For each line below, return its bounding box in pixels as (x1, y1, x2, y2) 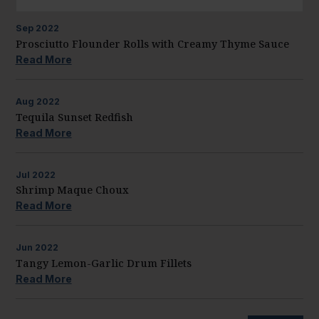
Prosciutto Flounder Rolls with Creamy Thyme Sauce (15, 36, 289, 51)
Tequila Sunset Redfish (15, 110, 133, 124)
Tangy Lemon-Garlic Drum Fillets (15, 256, 192, 270)
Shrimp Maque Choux (15, 183, 129, 197)
